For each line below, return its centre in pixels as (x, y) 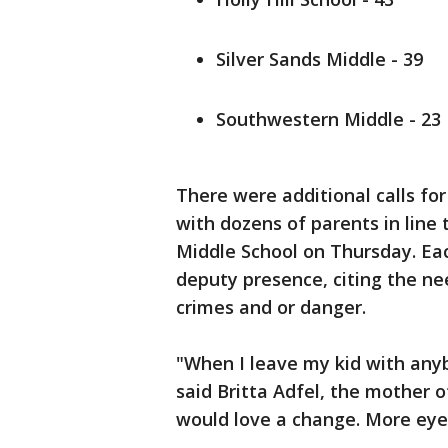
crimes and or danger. (273, 307)
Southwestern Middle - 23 (328, 119)
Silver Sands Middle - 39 (319, 59)
